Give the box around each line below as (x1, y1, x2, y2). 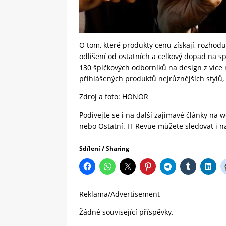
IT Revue (127, 121, 156, 131)
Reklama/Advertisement (79, 189, 160, 199)
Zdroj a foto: (79, 92, 122, 102)
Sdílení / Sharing (79, 144, 129, 153)
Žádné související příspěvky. (79, 207, 174, 217)
